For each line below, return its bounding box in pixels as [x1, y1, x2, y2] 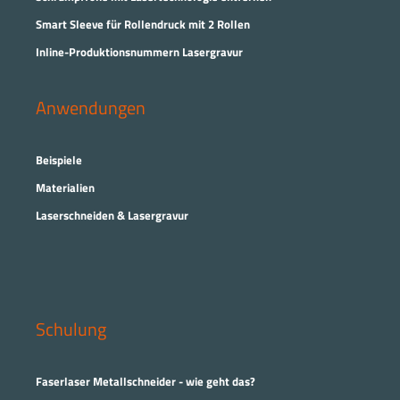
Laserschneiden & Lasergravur [36, 206, 188, 225]
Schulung [36, 315, 106, 344]
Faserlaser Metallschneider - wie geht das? [36, 372, 255, 391]
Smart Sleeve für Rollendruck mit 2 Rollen [36, 15, 250, 34]
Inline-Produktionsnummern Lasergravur [36, 43, 243, 62]
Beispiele [36, 151, 82, 170]
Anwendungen [36, 94, 146, 122]
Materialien [36, 179, 95, 197]
